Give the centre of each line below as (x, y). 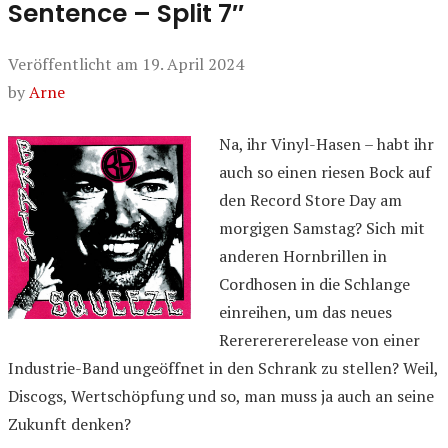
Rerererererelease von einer (319, 340)
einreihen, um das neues (305, 312)
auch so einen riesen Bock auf (325, 172)
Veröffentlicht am (75, 64)
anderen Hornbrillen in (303, 256)
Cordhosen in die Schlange (314, 284)
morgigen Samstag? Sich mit (322, 228)
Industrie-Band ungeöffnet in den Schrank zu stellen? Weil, (223, 368)
